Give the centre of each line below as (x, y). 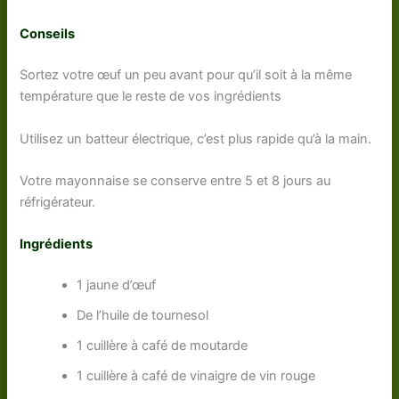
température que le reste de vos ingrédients (151, 97)
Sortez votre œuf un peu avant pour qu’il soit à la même (186, 75)
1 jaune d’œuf (117, 285)
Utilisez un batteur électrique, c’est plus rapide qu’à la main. (196, 138)
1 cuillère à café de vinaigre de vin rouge (196, 376)
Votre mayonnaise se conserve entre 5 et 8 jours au (175, 180)
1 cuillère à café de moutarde (163, 346)
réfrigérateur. (58, 202)
